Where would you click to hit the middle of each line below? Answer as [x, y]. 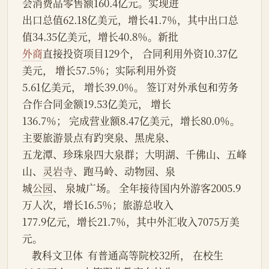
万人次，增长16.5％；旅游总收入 [98, 205]
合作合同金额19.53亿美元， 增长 [97, 104]
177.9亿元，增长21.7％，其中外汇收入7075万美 [131, 222]
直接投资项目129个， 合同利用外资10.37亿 [140, 54]
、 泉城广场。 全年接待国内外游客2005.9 [147, 188]
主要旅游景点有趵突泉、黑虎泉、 [99, 138]
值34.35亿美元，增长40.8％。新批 [100, 37]
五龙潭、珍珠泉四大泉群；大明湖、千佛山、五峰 [134, 155]
